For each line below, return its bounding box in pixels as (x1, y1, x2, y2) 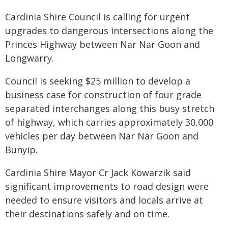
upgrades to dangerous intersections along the (5, 24, 213, 37)
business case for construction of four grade (5, 89, 202, 101)
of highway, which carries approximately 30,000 (5, 116, 213, 128)
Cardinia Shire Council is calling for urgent (5, 11, 190, 23)
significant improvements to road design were (5, 180, 209, 192)
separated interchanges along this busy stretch (5, 102, 214, 115)
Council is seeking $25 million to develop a (5, 75, 190, 87)
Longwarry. (5, 52, 54, 64)
